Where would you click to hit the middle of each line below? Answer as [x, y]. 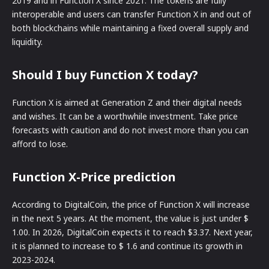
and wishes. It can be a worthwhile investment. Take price [125, 116]
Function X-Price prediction [94, 177]
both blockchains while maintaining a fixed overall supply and [130, 28]
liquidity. [27, 41]
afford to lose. [40, 144]
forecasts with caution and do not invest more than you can [130, 130]
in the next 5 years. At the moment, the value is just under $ [130, 218]
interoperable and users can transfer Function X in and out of [131, 14]
